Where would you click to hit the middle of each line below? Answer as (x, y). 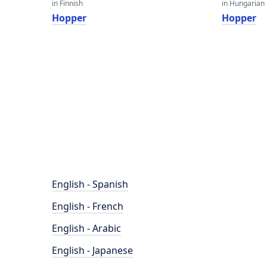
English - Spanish (90, 184)
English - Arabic (86, 228)
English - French (88, 206)
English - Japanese (92, 250)
